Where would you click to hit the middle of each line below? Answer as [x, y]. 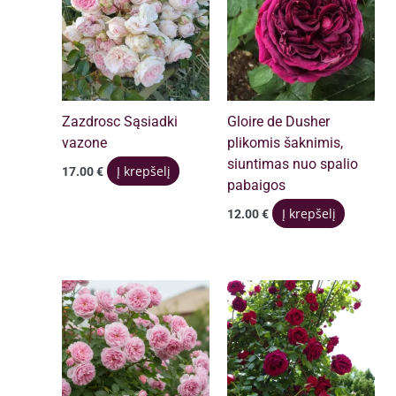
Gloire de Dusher [279, 122]
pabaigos [257, 186]
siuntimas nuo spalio [293, 165]
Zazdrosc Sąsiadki [120, 122]
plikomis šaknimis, [286, 144]
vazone [85, 144]
